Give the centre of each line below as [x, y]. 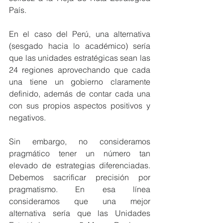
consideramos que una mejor [80, 201]
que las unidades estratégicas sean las [80, 58]
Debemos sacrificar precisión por [80, 177]
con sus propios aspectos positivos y [80, 106]
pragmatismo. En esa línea [80, 189]
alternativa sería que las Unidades [80, 213]
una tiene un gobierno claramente [80, 82]
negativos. [27, 117]
